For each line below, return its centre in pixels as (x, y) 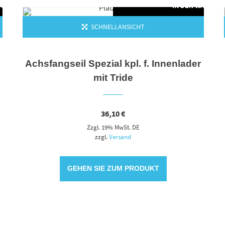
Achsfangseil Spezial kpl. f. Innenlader (113, 64)
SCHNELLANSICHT (117, 26)
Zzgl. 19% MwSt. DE (113, 127)
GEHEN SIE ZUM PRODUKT (113, 168)
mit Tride (113, 78)
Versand (120, 137)
